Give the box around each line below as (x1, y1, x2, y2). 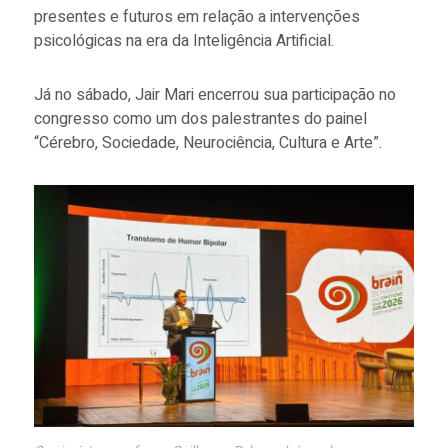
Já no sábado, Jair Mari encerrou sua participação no (33, 83, 396, 108)
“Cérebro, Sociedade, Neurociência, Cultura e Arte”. (33, 131, 382, 156)
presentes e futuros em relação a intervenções (33, 5, 360, 30)
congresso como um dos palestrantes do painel (33, 107, 367, 132)
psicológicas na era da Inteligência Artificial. (33, 29, 338, 54)
